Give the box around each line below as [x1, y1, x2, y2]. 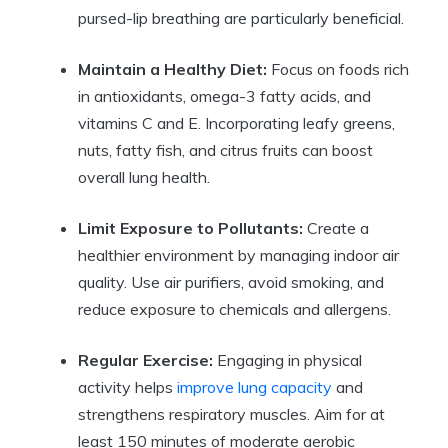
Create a [303, 218, 369, 239]
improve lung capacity [177, 377, 332, 398]
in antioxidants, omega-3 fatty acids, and [78, 86, 371, 107]
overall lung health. [78, 167, 210, 188]
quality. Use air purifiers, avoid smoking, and [78, 272, 384, 293]
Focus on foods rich [267, 59, 409, 80]
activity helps [78, 377, 177, 398]
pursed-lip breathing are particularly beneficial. [78, 8, 404, 29]
